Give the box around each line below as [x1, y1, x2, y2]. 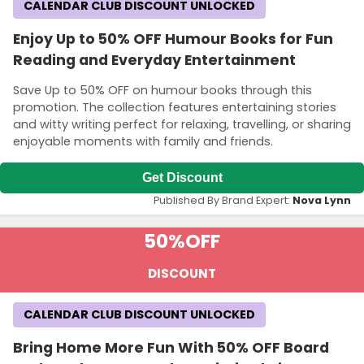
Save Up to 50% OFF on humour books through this [13, 82, 312, 99]
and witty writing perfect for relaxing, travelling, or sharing [13, 116, 351, 133]
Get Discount [141, 170, 223, 184]
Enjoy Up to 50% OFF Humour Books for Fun [13, 28, 333, 49]
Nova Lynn [292, 193, 351, 207]
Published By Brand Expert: [154, 193, 292, 207]
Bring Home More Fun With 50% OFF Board [13, 337, 329, 357]
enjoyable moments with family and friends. [13, 133, 273, 150]
